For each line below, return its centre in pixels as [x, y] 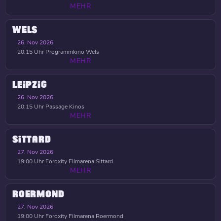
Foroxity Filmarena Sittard [78, 161]
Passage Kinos [64, 107]
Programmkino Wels [72, 52]
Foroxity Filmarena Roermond [84, 216]
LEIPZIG [30, 85]
